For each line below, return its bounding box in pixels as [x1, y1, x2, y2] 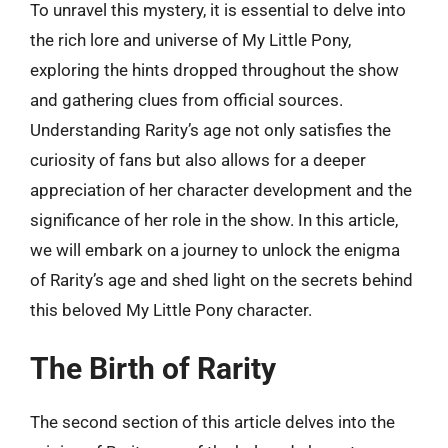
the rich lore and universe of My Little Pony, [30, 30, 351, 50]
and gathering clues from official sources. [30, 90, 343, 110]
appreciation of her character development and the [30, 180, 412, 200]
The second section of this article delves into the [30, 411, 395, 432]
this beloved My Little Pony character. [30, 300, 312, 320]
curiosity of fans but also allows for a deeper [30, 150, 366, 170]
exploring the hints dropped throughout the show [30, 60, 399, 80]
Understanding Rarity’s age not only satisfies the [30, 120, 391, 140]
